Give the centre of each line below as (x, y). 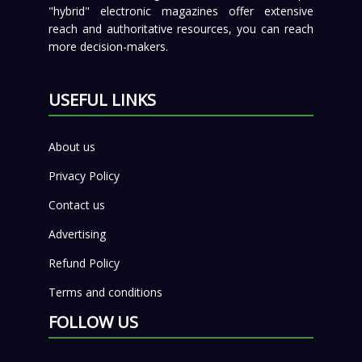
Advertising (77, 234)
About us (72, 146)
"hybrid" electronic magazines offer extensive (181, 11)
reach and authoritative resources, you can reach (181, 28)
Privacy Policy (84, 175)
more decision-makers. (108, 46)
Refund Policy (84, 263)
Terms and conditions (105, 292)
